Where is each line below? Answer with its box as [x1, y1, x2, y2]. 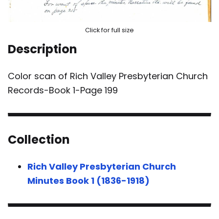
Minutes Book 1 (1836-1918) [27, 174, 150, 187]
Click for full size [85, 25, 134, 34]
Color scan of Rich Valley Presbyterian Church [8, 69, 208, 82]
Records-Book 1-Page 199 [8, 84, 118, 96]
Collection [8, 131, 70, 148]
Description [8, 41, 77, 57]
